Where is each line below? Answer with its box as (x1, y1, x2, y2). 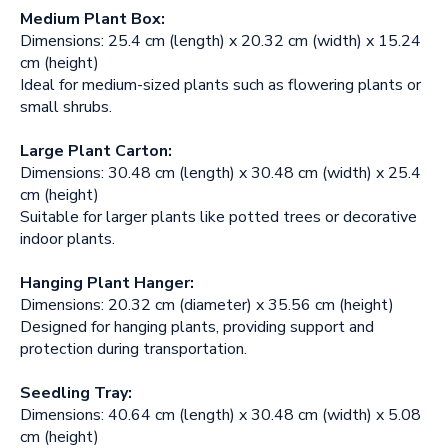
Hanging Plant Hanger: (20, 272, 194, 294)
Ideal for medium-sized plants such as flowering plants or (20, 74, 421, 96)
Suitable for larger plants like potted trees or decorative (20, 206, 417, 228)
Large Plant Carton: (20, 140, 172, 162)
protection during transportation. (20, 338, 247, 360)
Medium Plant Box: (20, 8, 165, 30)
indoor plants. (20, 228, 115, 250)
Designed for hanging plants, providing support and (20, 316, 374, 338)
